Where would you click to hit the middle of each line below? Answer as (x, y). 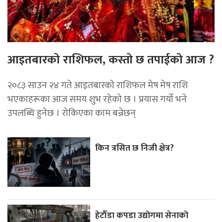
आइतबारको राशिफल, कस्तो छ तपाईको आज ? (111, 60)
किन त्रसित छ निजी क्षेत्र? (135, 148)
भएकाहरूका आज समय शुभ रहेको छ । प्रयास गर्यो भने (97, 99)
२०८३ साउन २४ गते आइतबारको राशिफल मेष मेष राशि (98, 85)
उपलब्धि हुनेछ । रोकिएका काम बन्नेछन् (72, 113)
